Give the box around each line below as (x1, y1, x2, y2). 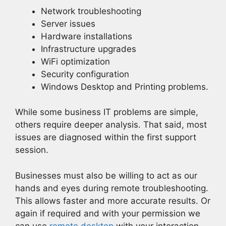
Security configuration (41, 69, 129, 79)
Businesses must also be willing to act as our (15, 170, 197, 181)
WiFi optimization (41, 56, 110, 67)
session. (15, 145, 48, 155)
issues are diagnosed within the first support (15, 132, 196, 143)
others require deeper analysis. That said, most (15, 120, 207, 130)
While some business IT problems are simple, (15, 107, 198, 118)
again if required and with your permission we (15, 208, 200, 218)
